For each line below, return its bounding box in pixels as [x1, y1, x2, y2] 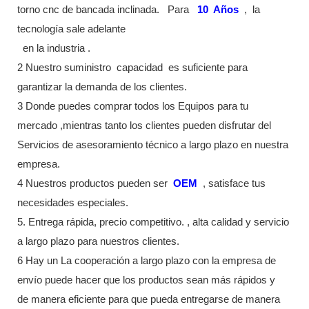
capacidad [114, 61, 166, 73]
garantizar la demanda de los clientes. [17, 81, 187, 92]
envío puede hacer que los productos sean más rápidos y [17, 274, 278, 286]
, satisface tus [200, 177, 266, 189]
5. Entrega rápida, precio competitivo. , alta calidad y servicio [17, 216, 289, 228]
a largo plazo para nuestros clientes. [17, 235, 179, 247]
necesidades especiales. [17, 197, 128, 208]
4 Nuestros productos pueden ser [17, 177, 170, 189]
